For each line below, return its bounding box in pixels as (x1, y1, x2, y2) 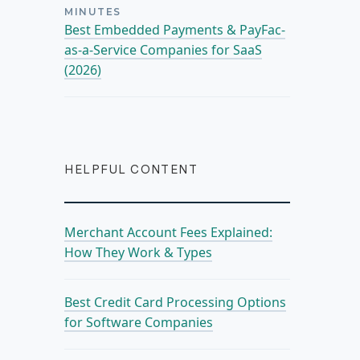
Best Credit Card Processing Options (64, 292, 287, 311)
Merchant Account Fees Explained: (64, 223, 273, 241)
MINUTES (64, 5, 121, 18)
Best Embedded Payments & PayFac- (64, 20, 286, 39)
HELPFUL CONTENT (64, 162, 198, 177)
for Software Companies (64, 313, 214, 331)
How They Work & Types (64, 243, 213, 261)
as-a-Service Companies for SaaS (64, 40, 263, 59)
